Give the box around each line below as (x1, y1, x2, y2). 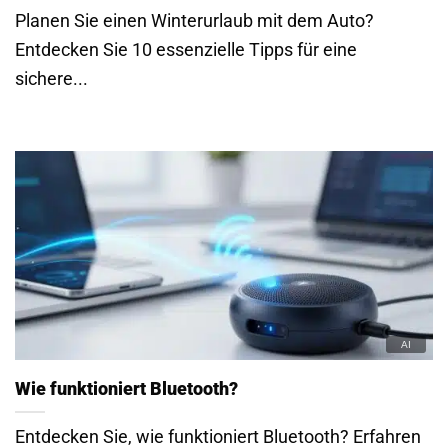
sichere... (15, 68, 88, 90)
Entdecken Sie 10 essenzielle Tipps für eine (15, 39, 357, 61)
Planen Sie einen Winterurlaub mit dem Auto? (15, 10, 374, 32)
